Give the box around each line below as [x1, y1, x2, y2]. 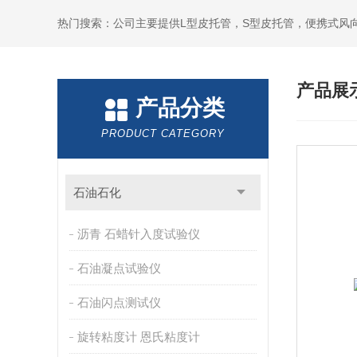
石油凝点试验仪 [76, 261, 161, 275]
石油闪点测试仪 [76, 296, 161, 309]
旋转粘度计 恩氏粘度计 [76, 330, 200, 343]
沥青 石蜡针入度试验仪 [76, 227, 200, 241]
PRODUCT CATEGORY [101, 127, 225, 139]
